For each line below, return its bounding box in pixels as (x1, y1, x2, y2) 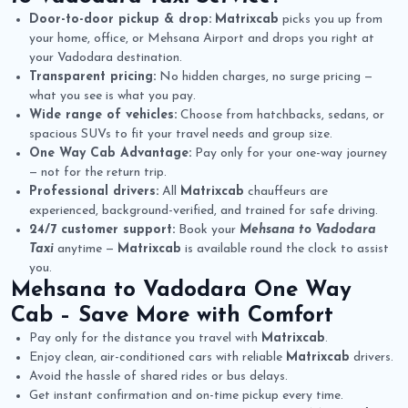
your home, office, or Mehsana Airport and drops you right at (29, 32, 374, 46)
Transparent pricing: (29, 70, 156, 85)
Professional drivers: (29, 185, 158, 199)
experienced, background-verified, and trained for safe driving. (29, 204, 378, 219)
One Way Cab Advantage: (29, 147, 191, 161)
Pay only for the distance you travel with (29, 331, 261, 346)
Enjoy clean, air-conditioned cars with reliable (29, 351, 286, 365)
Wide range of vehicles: (29, 108, 177, 123)
